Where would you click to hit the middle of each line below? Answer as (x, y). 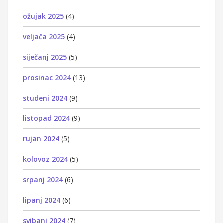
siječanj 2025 (45, 57)
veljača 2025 (44, 36)
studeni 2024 (45, 98)
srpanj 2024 (43, 179)
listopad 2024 (46, 118)
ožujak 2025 (43, 16)
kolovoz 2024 (45, 159)
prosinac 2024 (47, 77)
